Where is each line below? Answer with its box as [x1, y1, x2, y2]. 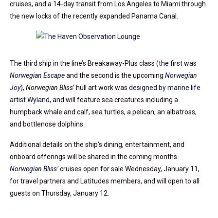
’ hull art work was [73, 84, 129, 92]
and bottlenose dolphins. [10, 120, 85, 128]
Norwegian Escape [10, 72, 65, 80]
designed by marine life [129, 84, 200, 92]
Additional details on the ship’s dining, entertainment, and [10, 141, 184, 149]
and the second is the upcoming [65, 72, 165, 80]
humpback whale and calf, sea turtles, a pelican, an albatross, [10, 108, 197, 116]
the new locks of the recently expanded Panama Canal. [10, 12, 178, 20]
